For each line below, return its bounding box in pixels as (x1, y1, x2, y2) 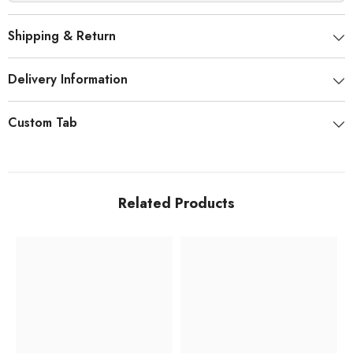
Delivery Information (8, 70, 128, 89)
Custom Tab (8, 113, 77, 132)
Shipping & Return (8, 27, 116, 46)
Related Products (118, 193, 235, 214)
